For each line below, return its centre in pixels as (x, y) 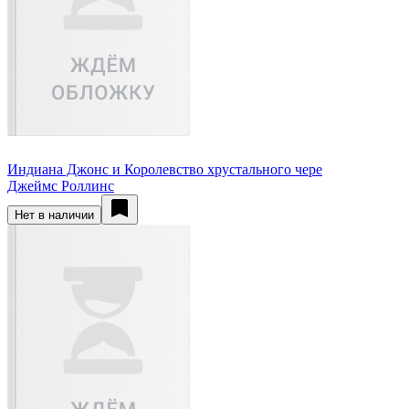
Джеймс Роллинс (61, 185)
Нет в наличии (54, 215)
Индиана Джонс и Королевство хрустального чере (165, 169)
